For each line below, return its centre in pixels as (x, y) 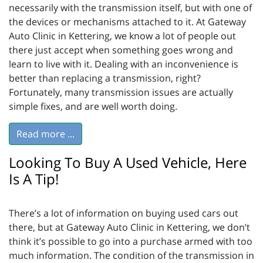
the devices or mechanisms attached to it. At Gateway (127, 21)
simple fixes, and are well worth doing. (93, 106)
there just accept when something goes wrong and (121, 50)
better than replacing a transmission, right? (105, 78)
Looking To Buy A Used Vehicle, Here (128, 162)
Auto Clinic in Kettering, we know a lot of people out (122, 36)
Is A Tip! (34, 178)
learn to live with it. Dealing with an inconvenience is (124, 64)
